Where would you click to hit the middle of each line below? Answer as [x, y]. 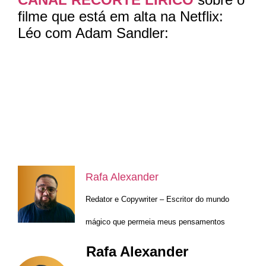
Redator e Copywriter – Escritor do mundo [157, 199]
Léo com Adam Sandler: [93, 33]
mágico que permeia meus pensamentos [155, 222]
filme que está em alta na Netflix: [121, 16]
